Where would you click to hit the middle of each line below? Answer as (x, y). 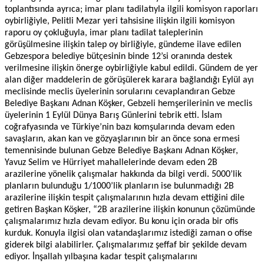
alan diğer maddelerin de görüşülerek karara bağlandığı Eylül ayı (129, 80)
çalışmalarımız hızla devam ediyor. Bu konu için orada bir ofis (121, 221)
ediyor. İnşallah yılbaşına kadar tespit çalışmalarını (101, 257)
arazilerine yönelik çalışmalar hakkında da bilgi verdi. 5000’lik (123, 174)
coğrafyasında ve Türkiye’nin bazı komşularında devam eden (120, 127)
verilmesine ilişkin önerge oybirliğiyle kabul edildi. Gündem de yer (131, 68)
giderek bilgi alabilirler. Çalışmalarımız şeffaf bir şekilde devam (126, 245)
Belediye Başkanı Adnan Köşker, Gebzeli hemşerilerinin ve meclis (128, 103)
